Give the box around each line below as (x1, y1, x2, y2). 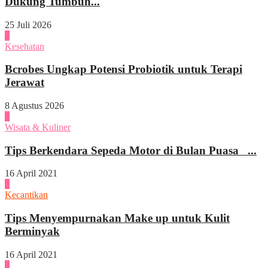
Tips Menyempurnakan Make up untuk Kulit (5, 212, 230, 225)
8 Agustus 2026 (5, 100, 64, 111)
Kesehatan (5, 41, 44, 51)
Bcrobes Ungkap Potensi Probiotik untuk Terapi (5, 63, 242, 76)
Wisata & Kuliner (5, 121, 71, 132)
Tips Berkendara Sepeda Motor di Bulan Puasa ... (5, 144, 257, 157)
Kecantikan (5, 190, 48, 200)
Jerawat (5, 76, 44, 89)
